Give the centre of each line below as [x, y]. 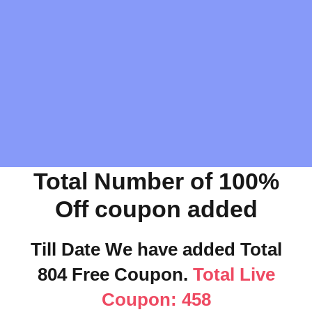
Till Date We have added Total [156, 249]
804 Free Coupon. [112, 274]
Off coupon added [156, 209]
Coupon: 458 [156, 299]
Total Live [231, 274]
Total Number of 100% [156, 181]
